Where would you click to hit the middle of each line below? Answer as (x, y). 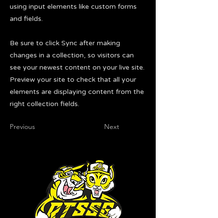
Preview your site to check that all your (73, 80)
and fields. (26, 19)
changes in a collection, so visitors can (72, 55)
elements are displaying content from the (77, 92)
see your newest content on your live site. (77, 68)
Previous (22, 127)
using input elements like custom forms (73, 7)
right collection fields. (45, 104)
